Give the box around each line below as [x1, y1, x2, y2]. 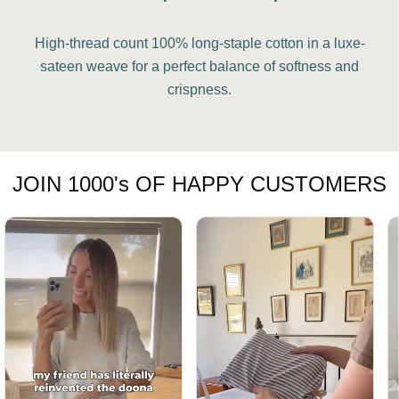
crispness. [167, 82, 232, 98]
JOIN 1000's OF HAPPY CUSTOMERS [12, 172, 387, 197]
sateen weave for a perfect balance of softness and [40, 59, 359, 75]
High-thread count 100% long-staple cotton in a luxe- [34, 36, 365, 52]
